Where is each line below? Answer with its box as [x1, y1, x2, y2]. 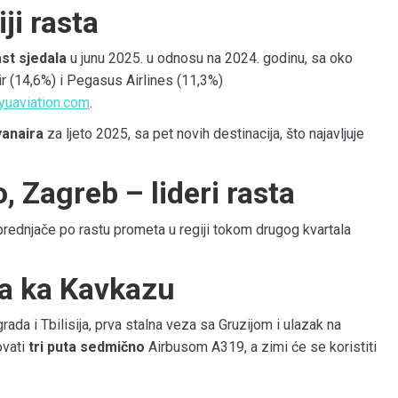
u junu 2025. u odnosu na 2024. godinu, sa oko [67, 50, 353, 68]
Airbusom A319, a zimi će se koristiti [145, 338, 377, 356]
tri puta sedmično [28, 338, 145, 356]
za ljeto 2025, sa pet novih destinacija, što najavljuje [44, 125, 364, 143]
